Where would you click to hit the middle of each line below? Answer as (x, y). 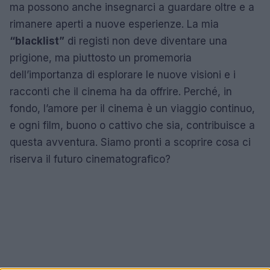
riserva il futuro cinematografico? (90, 159)
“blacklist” (37, 41)
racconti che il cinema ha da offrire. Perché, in (121, 91)
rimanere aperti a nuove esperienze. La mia (114, 24)
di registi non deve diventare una (146, 41)
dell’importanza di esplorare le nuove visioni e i (123, 74)
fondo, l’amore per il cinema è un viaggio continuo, (132, 108)
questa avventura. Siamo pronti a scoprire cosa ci (130, 142)
